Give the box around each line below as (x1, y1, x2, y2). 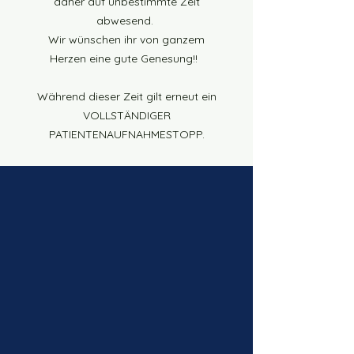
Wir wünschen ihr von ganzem (48, 32, 205, 47)
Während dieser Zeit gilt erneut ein (36, 89, 217, 104)
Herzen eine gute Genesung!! (49, 51, 204, 66)
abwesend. (96, 13, 156, 28)
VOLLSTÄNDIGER (82, 108, 171, 122)
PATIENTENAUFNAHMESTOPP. (48, 127, 205, 141)
